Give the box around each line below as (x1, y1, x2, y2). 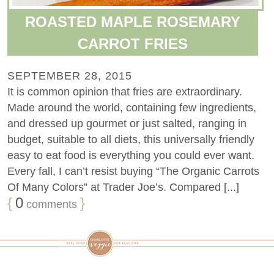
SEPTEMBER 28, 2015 (7, 69, 132, 82)
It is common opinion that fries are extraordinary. (7, 85, 242, 98)
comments (23, 198, 77, 210)
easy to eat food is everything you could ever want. (7, 149, 254, 161)
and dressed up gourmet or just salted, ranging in (7, 117, 246, 130)
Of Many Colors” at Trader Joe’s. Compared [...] (7, 180, 239, 193)
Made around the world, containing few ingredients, (7, 101, 256, 114)
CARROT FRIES (78, 35, 188, 52)
